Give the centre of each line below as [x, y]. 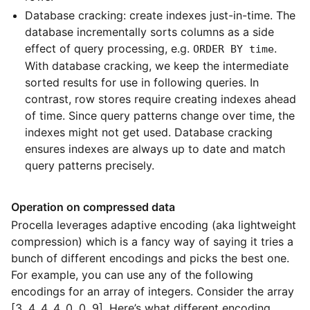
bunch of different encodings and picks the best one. [150, 258]
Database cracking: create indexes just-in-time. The [160, 16]
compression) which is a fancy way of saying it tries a [152, 242]
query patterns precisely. [90, 166]
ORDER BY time [234, 49]
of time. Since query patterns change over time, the [160, 116]
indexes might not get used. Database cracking [149, 133]
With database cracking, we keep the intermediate [157, 66]
